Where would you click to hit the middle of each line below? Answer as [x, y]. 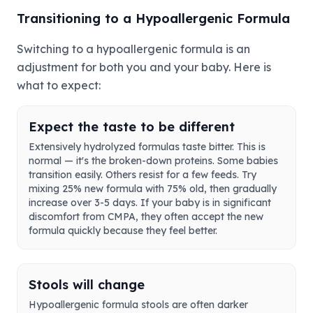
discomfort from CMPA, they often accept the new [146, 217]
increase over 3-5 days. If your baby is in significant [150, 203]
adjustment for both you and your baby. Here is [144, 67]
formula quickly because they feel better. [123, 231]
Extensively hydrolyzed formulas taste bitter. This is [147, 147]
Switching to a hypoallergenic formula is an [133, 49]
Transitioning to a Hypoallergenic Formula [153, 19]
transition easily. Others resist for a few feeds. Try [143, 175]
